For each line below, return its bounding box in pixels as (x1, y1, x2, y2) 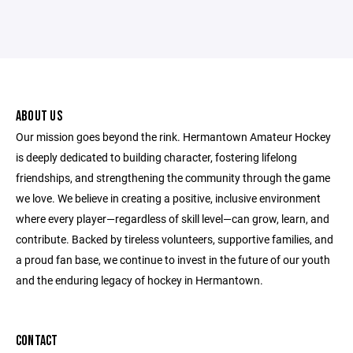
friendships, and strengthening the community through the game (16, 170, 330, 185)
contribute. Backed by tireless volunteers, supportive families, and (16, 232, 333, 247)
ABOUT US (16, 108, 62, 124)
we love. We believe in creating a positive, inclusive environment (16, 191, 321, 206)
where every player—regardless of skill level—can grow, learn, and (16, 211, 329, 226)
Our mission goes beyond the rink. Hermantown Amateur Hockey (16, 129, 331, 144)
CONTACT (16, 333, 58, 349)
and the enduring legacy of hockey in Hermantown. (16, 273, 263, 288)
